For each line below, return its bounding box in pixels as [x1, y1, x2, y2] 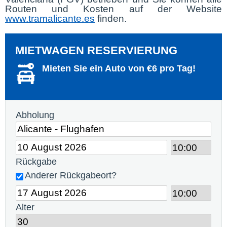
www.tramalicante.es [5, 13, 95, 24]
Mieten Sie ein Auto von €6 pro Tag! [42, 63, 196, 73]
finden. [95, 13, 127, 24]
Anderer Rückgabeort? [25, 170, 117, 180]
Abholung [16, 110, 54, 120]
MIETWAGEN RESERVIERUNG [15, 44, 177, 57]
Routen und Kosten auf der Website [5, 4, 222, 14]
